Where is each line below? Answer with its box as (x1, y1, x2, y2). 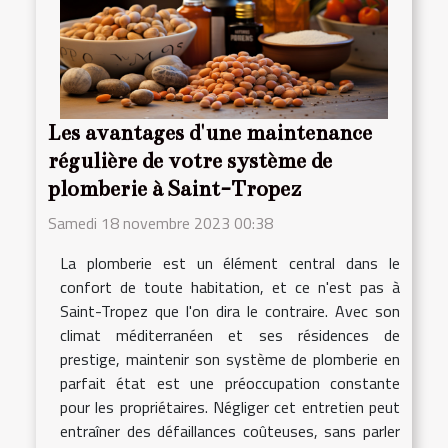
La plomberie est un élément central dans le (60, 251, 400, 276)
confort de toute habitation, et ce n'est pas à (60, 275, 400, 300)
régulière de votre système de (48, 148, 332, 175)
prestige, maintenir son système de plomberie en (60, 347, 400, 372)
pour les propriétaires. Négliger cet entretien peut (60, 395, 400, 420)
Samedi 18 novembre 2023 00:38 (48, 211, 273, 236)
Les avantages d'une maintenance (48, 120, 372, 147)
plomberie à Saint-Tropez (48, 176, 301, 203)
